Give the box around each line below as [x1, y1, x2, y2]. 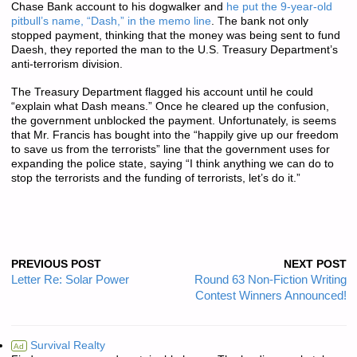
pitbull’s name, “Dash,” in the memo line [10, 15, 211, 28]
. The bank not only [210, 15, 308, 28]
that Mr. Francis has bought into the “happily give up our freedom [10, 128, 339, 141]
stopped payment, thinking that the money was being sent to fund [10, 29, 340, 42]
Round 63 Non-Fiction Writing [194, 273, 347, 287]
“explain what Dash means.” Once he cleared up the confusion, [10, 100, 329, 112]
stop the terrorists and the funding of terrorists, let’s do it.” [10, 171, 300, 184]
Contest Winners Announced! [194, 289, 347, 303]
